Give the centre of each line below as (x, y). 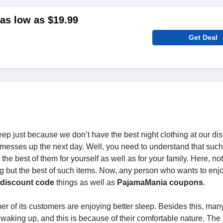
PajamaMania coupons (160, 182)
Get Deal (203, 37)
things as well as (86, 182)
